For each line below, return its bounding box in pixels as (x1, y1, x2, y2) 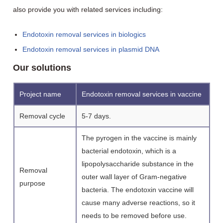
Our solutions (13, 63, 72, 73)
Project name (19, 90, 61, 98)
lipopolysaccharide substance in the (81, 160, 194, 168)
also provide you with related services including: (13, 5, 163, 13)
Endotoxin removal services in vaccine (81, 90, 202, 98)
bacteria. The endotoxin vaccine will (81, 186, 194, 194)
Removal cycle (19, 112, 65, 120)
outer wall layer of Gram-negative (81, 173, 187, 181)
